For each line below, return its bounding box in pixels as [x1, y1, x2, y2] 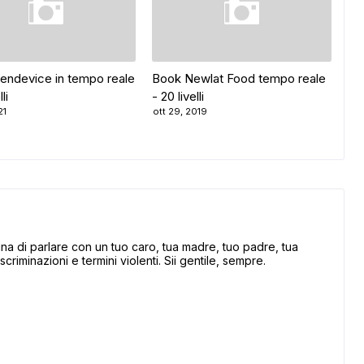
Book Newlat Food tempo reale [152, 71, 326, 86]
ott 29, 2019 [153, 106, 207, 117]
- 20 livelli [152, 89, 204, 104]
